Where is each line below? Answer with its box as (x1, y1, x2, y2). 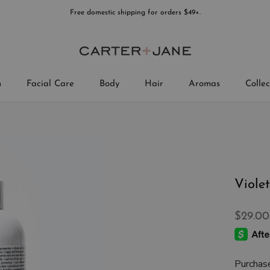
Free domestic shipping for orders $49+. (69, 9, 201, 16)
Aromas (188, 80, 220, 89)
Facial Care (26, 80, 74, 89)
